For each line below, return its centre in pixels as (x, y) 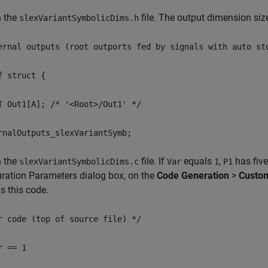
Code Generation (193, 176)
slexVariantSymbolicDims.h (79, 18)
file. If (153, 161)
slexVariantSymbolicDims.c (79, 162)
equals (198, 161)
